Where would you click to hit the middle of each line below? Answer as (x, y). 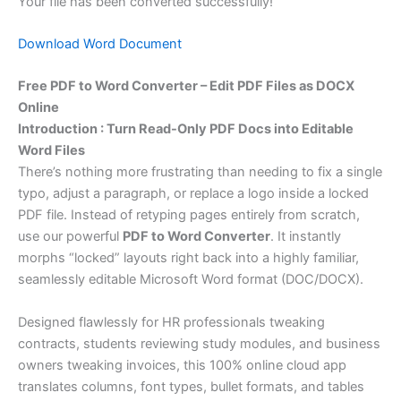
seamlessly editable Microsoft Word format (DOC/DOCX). (191, 280)
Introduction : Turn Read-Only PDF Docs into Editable (186, 129)
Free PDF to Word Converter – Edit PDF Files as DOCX (186, 86)
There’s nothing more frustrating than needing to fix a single (200, 172)
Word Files (51, 151)
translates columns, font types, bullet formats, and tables (191, 386)
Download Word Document (100, 43)
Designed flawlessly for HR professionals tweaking (171, 322)
